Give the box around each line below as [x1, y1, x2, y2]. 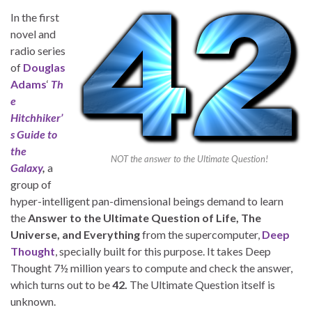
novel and [10, 26, 56, 40]
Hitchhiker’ [10, 110, 63, 124]
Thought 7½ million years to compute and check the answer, [10, 260, 292, 274]
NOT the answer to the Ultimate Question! [111, 153, 268, 164]
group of [10, 177, 52, 191]
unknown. [10, 294, 56, 308]
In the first [10, 10, 59, 24]
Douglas [23, 60, 65, 74]
